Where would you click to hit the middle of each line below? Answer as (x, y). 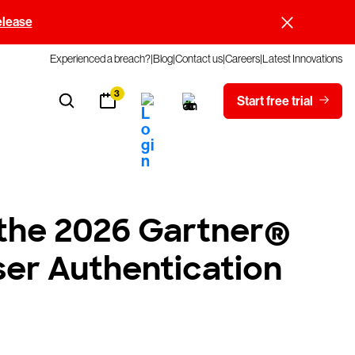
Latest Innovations (302, 59)
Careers (242, 59)
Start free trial (275, 101)
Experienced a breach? (100, 59)
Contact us (199, 59)
